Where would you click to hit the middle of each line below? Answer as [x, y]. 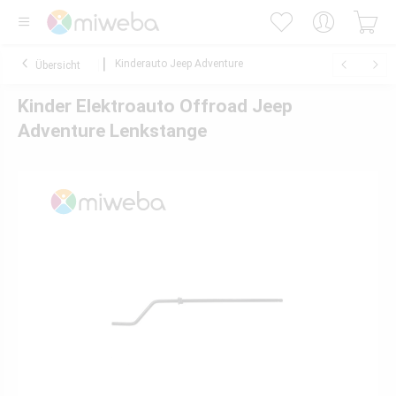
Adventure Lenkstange [112, 131]
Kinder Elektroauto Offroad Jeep [155, 106]
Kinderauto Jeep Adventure [179, 64]
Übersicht [58, 65]
